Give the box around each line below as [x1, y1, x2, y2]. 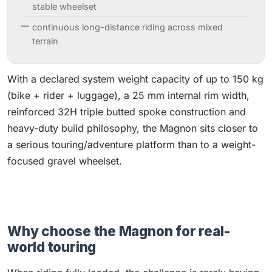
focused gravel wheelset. [7, 155, 122, 167]
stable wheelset [32, 1, 97, 12]
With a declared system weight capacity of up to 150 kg [7, 73, 263, 85]
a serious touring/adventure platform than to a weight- [7, 138, 256, 151]
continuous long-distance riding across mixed [32, 22, 223, 32]
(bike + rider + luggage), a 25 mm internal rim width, [7, 89, 250, 101]
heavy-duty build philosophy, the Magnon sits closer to [7, 122, 258, 134]
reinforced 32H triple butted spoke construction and [7, 106, 246, 118]
